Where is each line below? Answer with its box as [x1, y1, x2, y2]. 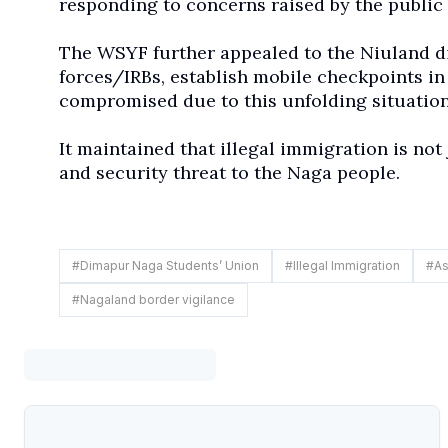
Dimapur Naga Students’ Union [79, 258, 259, 274]
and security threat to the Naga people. [58, 161, 400, 185]
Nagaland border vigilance [79, 292, 235, 308]
